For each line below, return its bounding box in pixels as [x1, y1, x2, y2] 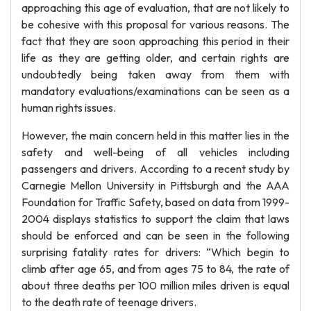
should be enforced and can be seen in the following [22, 228, 289, 242]
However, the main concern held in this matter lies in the [22, 128, 289, 142]
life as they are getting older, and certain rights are [22, 51, 289, 65]
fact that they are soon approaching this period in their [22, 34, 289, 48]
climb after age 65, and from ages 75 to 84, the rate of [22, 262, 289, 276]
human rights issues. [22, 101, 116, 115]
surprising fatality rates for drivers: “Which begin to [22, 245, 289, 259]
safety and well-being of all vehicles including [22, 145, 289, 159]
